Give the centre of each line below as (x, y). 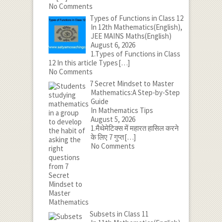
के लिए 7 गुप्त (108, 137)
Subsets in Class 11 (119, 214)
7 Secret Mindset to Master (132, 84)
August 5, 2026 (113, 119)
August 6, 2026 (113, 45)
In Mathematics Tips (122, 111)
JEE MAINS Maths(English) (131, 36)
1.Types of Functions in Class (135, 54)
